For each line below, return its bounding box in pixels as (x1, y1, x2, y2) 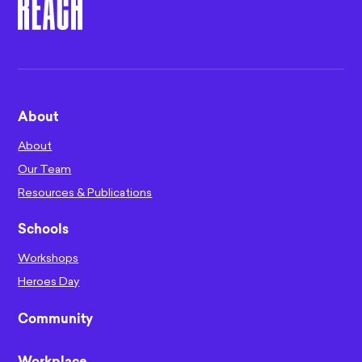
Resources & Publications (18, 185, 153, 200)
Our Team (18, 162, 72, 176)
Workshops (18, 250, 79, 265)
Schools (18, 223, 69, 237)
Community (18, 313, 94, 326)
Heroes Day (18, 274, 80, 288)
